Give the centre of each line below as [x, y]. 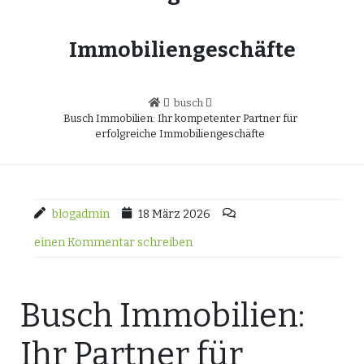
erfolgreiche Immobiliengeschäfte [180, 134]
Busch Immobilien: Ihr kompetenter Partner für [180, 118]
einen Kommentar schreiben [113, 243]
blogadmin [81, 214]
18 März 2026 [174, 214]
